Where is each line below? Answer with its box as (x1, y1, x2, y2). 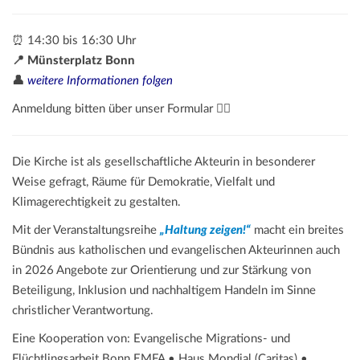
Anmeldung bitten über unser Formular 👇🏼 (12, 103, 231, 116)
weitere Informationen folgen (27, 75, 173, 88)
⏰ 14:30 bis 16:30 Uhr (12, 35, 136, 47)
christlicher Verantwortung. (12, 305, 153, 317)
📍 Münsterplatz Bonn (12, 55, 135, 67)
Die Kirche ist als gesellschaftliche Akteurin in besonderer (12, 156, 315, 169)
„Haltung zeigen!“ (160, 224, 251, 237)
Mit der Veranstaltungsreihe (12, 224, 160, 237)
